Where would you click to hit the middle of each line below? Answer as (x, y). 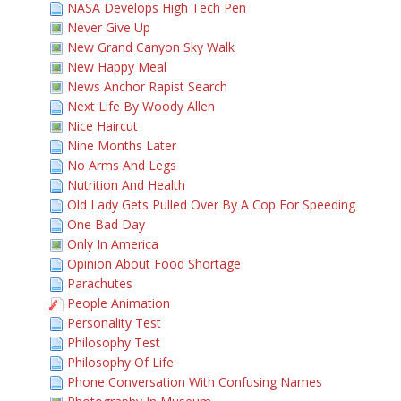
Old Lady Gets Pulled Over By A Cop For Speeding (211, 205)
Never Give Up (109, 27)
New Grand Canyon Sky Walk (151, 47)
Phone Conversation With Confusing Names (195, 382)
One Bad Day (106, 224)
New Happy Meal (117, 67)
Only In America (113, 244)
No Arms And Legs (122, 165)
